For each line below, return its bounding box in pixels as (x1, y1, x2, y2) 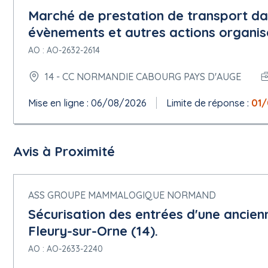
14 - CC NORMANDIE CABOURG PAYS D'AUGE (45, 70, 241, 83)
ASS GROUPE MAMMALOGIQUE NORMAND (28, 189, 216, 201)
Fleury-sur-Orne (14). (28, 223, 158, 239)
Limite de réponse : (166, 97, 251, 109)
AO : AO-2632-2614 (28, 45, 100, 56)
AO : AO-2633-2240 (28, 243, 103, 254)
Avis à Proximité (13, 143, 115, 160)
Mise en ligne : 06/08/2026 (28, 97, 147, 109)
